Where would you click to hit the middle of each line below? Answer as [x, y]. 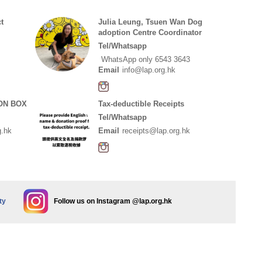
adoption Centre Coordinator [150, 32]
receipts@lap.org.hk [156, 131]
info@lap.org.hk [149, 70]
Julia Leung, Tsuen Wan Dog [150, 22]
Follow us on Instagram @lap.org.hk [113, 201]
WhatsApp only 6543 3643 [145, 59]
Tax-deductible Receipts [141, 104]
